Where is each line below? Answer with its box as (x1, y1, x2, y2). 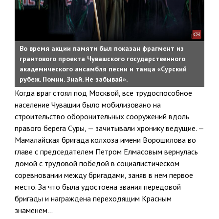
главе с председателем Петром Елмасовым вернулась (15, 147, 198, 157)
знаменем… (15, 205, 53, 216)
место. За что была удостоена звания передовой (15, 182, 181, 192)
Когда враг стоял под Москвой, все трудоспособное (15, 88, 192, 98)
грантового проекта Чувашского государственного (20, 54, 185, 64)
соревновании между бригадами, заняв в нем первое (15, 170, 193, 180)
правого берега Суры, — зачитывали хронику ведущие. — (15, 123, 204, 133)
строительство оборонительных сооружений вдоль (15, 111, 189, 122)
